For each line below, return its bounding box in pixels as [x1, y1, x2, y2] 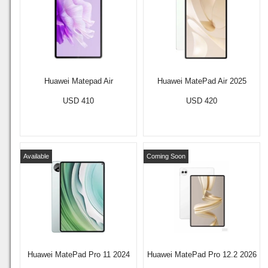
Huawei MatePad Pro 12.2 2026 [147, 249, 257, 259]
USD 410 [63, 96, 94, 105]
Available [23, 152, 49, 160]
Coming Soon [147, 152, 185, 160]
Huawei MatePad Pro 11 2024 [27, 249, 130, 259]
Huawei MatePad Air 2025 [157, 76, 246, 86]
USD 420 [186, 96, 217, 105]
